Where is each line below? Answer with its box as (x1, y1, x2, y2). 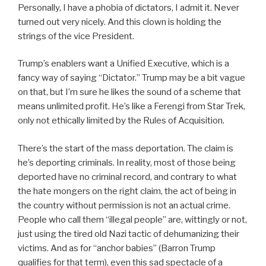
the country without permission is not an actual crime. (18, 199, 230, 211)
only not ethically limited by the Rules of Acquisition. (18, 115, 224, 126)
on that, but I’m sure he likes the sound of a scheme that (18, 87, 241, 97)
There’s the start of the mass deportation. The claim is (18, 142, 233, 154)
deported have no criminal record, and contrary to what (18, 171, 237, 182)
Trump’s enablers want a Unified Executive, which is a (18, 58, 229, 69)
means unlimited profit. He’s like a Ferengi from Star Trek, (18, 101, 245, 112)
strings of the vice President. (18, 30, 134, 42)
